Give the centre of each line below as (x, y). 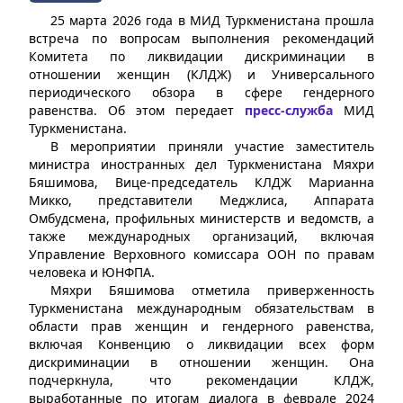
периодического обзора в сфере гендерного (201, 92)
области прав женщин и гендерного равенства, (201, 326)
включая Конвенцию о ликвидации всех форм (201, 344)
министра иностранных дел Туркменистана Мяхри (201, 164)
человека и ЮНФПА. (92, 272)
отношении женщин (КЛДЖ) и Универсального (201, 74)
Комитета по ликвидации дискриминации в (201, 56)
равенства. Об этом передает (137, 110)
